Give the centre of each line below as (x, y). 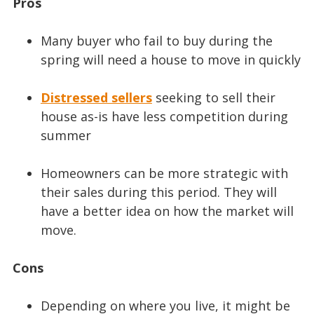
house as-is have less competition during (164, 117)
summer (66, 136)
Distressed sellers (96, 98)
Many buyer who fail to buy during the (156, 41)
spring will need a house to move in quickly (170, 60)
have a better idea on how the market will (167, 211)
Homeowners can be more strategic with (164, 173)
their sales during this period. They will (158, 192)
